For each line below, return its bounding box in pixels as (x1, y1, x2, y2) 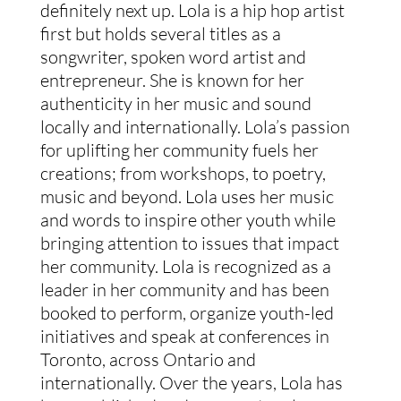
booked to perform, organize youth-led (39, 302, 334, 325)
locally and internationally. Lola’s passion (39, 115, 350, 139)
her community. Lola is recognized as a (39, 255, 331, 278)
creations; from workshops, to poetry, (39, 162, 326, 185)
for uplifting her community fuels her (39, 139, 319, 162)
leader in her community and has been (39, 278, 329, 302)
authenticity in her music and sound (39, 92, 311, 115)
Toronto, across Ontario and (39, 348, 256, 371)
